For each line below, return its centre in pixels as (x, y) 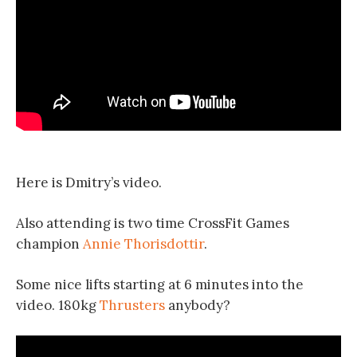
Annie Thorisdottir (143, 244)
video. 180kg (58, 305)
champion (49, 244)
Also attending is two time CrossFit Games (153, 223)
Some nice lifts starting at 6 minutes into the (160, 284)
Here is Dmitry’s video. (89, 182)
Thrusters (132, 305)
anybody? (198, 305)
